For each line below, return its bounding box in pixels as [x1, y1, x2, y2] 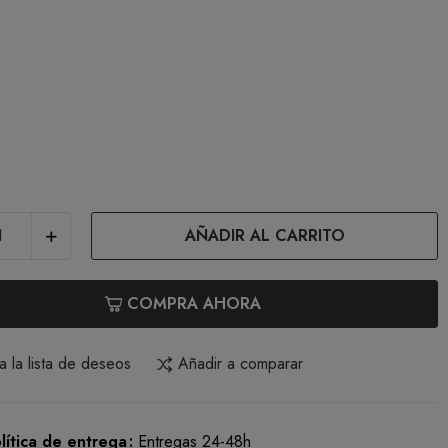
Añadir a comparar [178, 351, 304, 375]
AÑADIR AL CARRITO [184, 223, 345, 247]
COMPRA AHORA [127, 291, 262, 315]
